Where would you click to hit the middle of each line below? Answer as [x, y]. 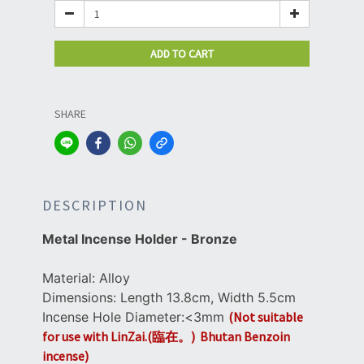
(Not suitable [266, 317]
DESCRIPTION [95, 206]
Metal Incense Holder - [117, 239]
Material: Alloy [86, 278]
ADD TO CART [182, 54]
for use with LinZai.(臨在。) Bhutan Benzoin [166, 337]
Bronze [214, 239]
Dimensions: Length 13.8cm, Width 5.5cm [169, 298]
